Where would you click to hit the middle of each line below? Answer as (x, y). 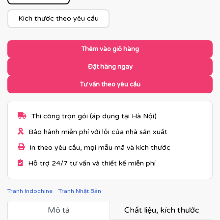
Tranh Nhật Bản (80, 191)
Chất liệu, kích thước (161, 210)
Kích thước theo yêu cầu (58, 18)
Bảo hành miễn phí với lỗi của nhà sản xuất (98, 132)
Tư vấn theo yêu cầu (110, 84)
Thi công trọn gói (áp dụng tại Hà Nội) (94, 116)
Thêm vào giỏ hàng (110, 49)
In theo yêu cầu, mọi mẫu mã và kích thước (100, 148)
